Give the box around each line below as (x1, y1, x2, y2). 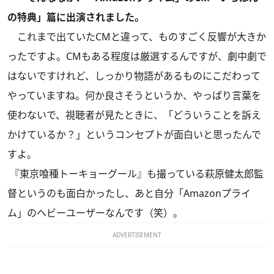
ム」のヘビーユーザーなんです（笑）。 (7, 206, 183, 220)
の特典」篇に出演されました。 (7, 10, 144, 24)
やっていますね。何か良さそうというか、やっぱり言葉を (7, 89, 261, 103)
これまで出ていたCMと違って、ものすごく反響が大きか (7, 30, 266, 44)
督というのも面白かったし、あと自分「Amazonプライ (7, 187, 251, 201)
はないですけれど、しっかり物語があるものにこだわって (7, 69, 261, 83)
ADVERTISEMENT (113, 231, 161, 240)
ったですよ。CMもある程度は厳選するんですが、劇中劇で (7, 50, 267, 64)
